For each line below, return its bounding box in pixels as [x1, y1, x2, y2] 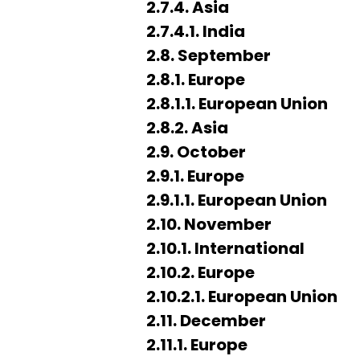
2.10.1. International [146, 237, 305, 260]
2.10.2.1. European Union [146, 285, 337, 308]
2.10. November [146, 213, 272, 235]
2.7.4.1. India [146, 20, 245, 43]
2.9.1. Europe [146, 165, 244, 187]
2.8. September [146, 44, 271, 67]
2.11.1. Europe [146, 333, 247, 356]
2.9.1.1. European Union [146, 189, 327, 211]
